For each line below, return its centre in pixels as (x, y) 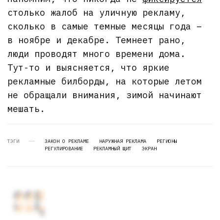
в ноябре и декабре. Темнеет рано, (97, 40)
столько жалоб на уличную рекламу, (97, 12)
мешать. (26, 109)
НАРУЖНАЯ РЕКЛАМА (123, 141)
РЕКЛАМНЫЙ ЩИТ (112, 148)
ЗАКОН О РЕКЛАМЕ (67, 141)
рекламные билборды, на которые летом (105, 81)
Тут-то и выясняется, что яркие (89, 67)
